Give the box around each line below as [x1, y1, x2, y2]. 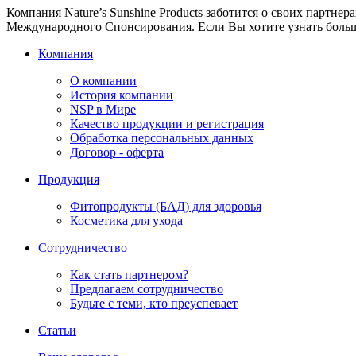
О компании [70, 73, 137, 87]
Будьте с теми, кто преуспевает [70, 296, 238, 310]
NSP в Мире [70, 102, 136, 116]
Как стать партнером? [70, 267, 188, 281]
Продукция [38, 172, 99, 186]
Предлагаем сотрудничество [70, 281, 223, 296]
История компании [70, 87, 173, 102]
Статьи [38, 323, 76, 337]
